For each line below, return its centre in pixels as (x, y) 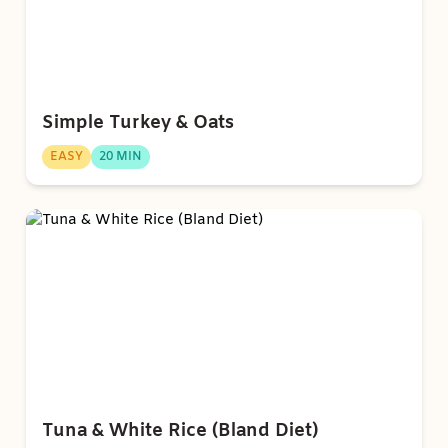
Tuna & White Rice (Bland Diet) (180, 431)
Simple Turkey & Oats (138, 123)
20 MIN (120, 157)
